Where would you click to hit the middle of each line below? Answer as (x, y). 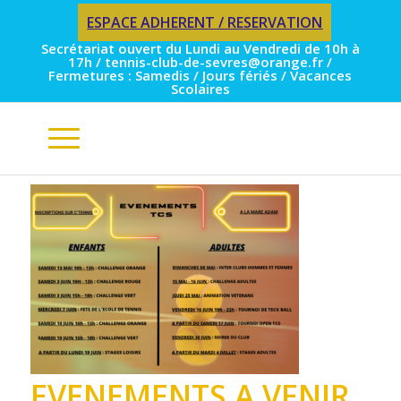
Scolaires (200, 89)
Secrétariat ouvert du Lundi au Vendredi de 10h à (200, 48)
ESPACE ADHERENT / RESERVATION (205, 22)
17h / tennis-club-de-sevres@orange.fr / (200, 62)
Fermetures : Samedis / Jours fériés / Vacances (200, 75)
